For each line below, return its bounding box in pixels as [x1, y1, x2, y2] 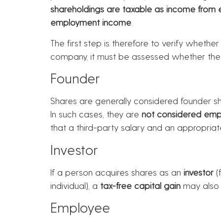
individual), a [50, 180, 100, 190]
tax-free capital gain [100, 180, 181, 190]
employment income [50, 17, 131, 28]
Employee [50, 198, 110, 215]
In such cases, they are [50, 109, 142, 119]
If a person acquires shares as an [50, 166, 184, 177]
